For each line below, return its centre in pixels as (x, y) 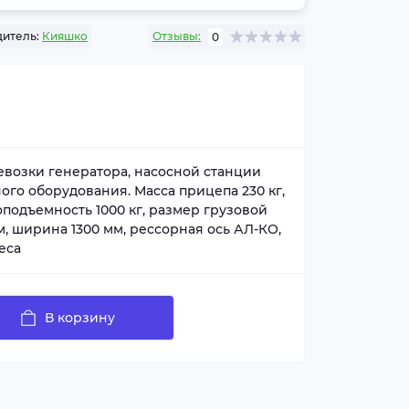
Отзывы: (177, 37)
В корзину (80, 317)
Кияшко (65, 36)
